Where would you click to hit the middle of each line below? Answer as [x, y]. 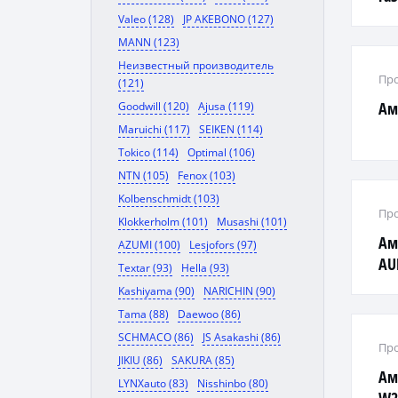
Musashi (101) [252, 222]
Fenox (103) [207, 175]
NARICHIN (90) [239, 291]
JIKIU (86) [140, 360]
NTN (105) [143, 175]
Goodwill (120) [154, 106]
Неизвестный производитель [196, 65]
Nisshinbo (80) [233, 383]
